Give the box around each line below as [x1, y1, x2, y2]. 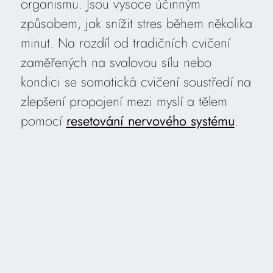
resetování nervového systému [66, 110, 235, 130]
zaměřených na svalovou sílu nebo [20, 52, 211, 72]
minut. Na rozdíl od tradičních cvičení [20, 32, 230, 52]
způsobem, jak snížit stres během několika [20, 13, 252, 33]
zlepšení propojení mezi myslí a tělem [20, 91, 227, 111]
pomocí [20, 110, 66, 130]
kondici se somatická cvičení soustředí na [20, 71, 251, 91]
